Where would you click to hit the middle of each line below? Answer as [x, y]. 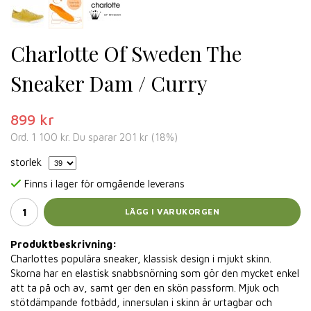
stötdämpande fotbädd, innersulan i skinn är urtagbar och [141, 302]
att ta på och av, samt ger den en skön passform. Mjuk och [145, 287]
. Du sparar [94, 137]
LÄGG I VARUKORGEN [172, 212]
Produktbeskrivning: [64, 244]
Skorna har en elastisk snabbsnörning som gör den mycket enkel [155, 273]
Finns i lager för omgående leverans [104, 183]
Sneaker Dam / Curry [109, 83]
